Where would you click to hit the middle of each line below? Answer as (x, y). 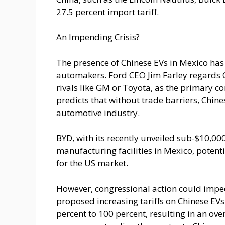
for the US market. (92, 163)
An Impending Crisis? (98, 37)
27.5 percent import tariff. (107, 12)
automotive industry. (98, 113)
